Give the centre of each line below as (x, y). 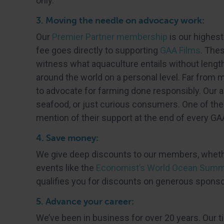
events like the (66, 168)
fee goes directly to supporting (98, 50)
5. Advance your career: (85, 201)
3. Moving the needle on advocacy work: (120, 20)
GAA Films (180, 50)
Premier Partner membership (110, 37)
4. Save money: (67, 138)
